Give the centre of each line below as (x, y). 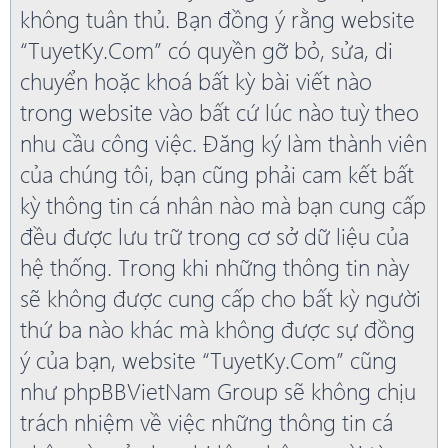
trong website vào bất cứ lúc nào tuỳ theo (219, 112)
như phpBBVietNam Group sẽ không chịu (218, 391)
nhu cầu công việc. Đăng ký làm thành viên (223, 143)
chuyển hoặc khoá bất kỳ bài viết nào (196, 81)
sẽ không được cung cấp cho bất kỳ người (220, 298)
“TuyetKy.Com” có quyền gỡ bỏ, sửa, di (206, 50)
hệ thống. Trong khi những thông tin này (214, 267)
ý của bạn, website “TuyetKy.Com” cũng (208, 360)
